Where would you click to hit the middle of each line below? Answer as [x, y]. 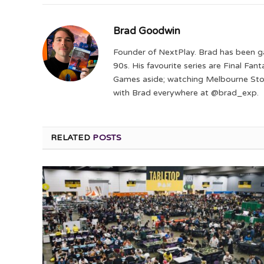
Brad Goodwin [147, 31]
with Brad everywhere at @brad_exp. [186, 93]
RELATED [72, 138]
